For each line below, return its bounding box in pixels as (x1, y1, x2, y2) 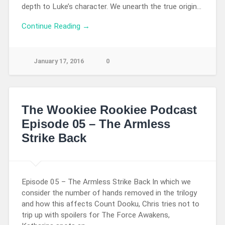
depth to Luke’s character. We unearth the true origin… (21, 2, 201, 12)
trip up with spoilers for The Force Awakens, (21, 210, 170, 220)
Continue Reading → (21, 21, 90, 31)
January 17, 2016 (33, 57, 84, 65)
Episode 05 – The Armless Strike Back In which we (21, 177, 191, 187)
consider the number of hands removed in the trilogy (21, 188, 197, 198)
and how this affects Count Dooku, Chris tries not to (21, 199, 199, 209)
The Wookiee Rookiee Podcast (21, 102, 197, 117)
